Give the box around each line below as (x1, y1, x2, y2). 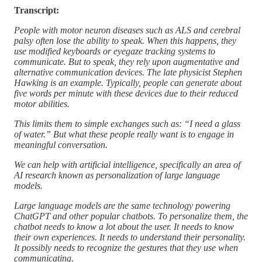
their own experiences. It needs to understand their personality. (14, 232, 246, 242)
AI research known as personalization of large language (14, 170, 220, 180)
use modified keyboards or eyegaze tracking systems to (14, 46, 215, 56)
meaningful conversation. (14, 139, 108, 150)
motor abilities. (14, 98, 70, 109)
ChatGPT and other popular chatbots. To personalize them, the (14, 211, 248, 221)
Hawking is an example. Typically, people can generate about (14, 77, 242, 88)
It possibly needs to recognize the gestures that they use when (14, 242, 238, 253)
